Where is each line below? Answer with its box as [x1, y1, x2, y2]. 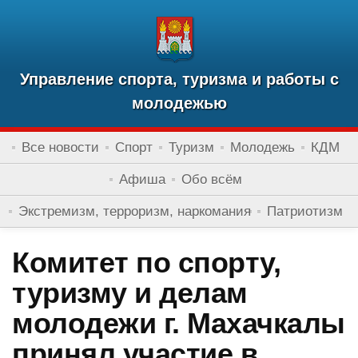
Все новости [22, 140, 99, 155]
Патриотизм [267, 204, 343, 219]
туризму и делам [12, 276, 248, 309]
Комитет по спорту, [12, 246, 280, 279]
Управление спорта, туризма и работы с [19, 70, 339, 88]
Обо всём [181, 172, 242, 187]
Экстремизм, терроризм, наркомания [18, 204, 251, 219]
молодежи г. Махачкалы [12, 307, 345, 340]
